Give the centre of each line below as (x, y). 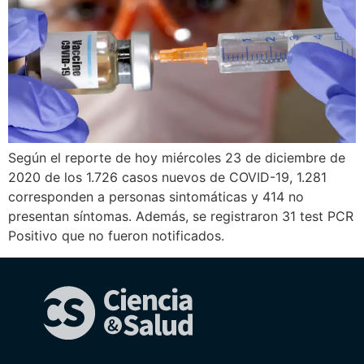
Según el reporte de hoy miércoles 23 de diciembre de (177, 158)
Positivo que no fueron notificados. (116, 236)
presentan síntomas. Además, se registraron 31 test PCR (181, 217)
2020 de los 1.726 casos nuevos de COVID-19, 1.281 (167, 178)
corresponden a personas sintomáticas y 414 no (156, 197)
